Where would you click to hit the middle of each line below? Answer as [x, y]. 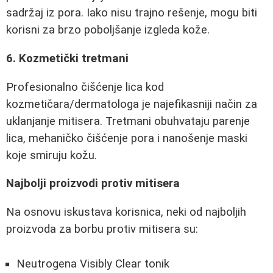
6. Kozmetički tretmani [67, 59]
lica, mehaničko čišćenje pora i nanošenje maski [127, 138]
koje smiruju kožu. [51, 155]
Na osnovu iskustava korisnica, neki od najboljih [126, 212]
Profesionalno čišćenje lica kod [85, 87]
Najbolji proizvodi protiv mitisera [93, 184]
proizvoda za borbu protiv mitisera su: [102, 229]
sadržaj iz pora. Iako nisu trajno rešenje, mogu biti [132, 13]
